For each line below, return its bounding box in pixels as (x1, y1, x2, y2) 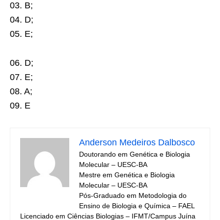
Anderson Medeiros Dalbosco (79, 137, 195, 147)
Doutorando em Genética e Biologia (79, 150, 190, 158)
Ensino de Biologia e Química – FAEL (79, 202, 195, 210)
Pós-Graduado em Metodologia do (79, 192, 187, 199)
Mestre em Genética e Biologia (79, 171, 175, 179)
